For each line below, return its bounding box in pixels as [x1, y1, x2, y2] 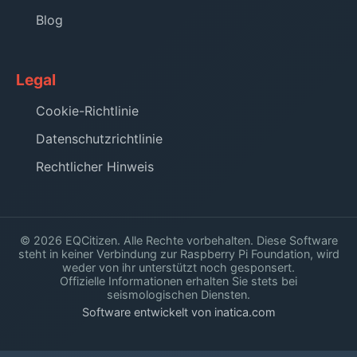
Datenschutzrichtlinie [36, 130, 163, 147]
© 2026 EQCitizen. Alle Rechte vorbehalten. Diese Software [19, 233, 338, 247]
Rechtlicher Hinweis [36, 158, 154, 175]
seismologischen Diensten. [107, 287, 250, 301]
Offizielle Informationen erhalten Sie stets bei [60, 273, 297, 288]
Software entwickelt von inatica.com [81, 304, 276, 319]
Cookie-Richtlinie [36, 102, 139, 119]
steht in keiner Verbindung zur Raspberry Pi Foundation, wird [18, 246, 339, 261]
